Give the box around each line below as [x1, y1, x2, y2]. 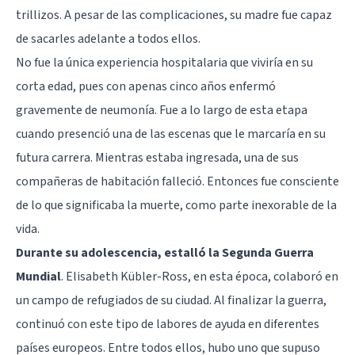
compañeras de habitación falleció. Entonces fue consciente [16, 172, 339, 190]
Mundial [16, 267, 61, 285]
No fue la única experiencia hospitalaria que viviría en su [16, 53, 313, 71]
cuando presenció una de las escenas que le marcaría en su [16, 124, 326, 143]
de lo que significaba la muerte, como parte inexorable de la [16, 196, 337, 214]
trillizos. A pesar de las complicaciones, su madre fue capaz [16, 6, 332, 24]
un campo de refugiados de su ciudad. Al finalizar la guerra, [16, 291, 326, 309]
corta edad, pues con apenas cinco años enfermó [16, 77, 276, 95]
